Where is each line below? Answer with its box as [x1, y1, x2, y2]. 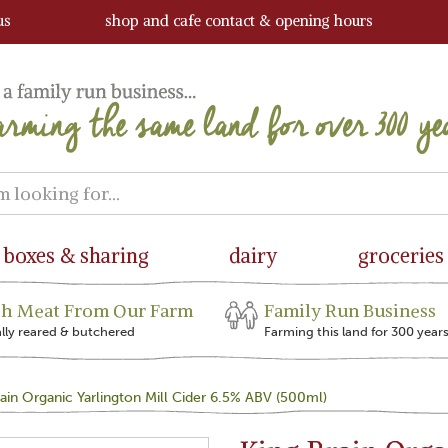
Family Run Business [263, 299, 436, 322]
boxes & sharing [4, 243, 150, 268]
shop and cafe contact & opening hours [105, 11, 374, 30]
